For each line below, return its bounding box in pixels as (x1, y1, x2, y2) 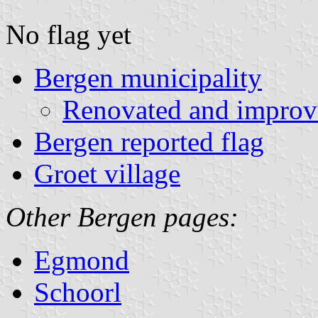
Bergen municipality (34, 62, 262, 93)
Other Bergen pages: (6, 201, 238, 232)
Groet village (34, 158, 180, 189)
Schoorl (34, 276, 121, 307)
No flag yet (6, 18, 131, 50)
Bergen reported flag (34, 126, 264, 157)
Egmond (34, 244, 129, 275)
